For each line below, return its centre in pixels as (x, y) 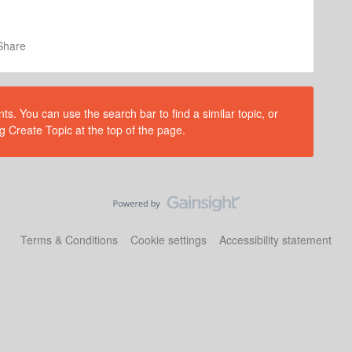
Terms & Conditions (69, 240)
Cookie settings (169, 240)
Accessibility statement (275, 240)
